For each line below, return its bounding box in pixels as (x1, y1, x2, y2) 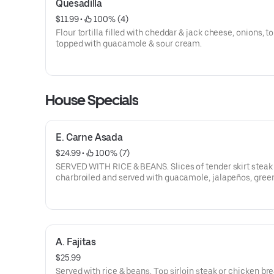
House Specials (45, 91, 138, 109)
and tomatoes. (56, 183, 111, 193)
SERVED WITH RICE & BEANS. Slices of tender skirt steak (56, 161, 273, 171)
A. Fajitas (56, 236, 96, 248)
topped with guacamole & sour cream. (56, 39, 202, 48)
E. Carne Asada (56, 131, 123, 143)
